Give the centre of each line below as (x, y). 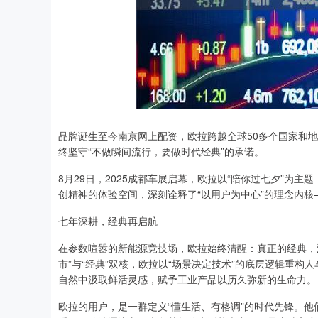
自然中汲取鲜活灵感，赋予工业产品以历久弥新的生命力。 (187, 279)
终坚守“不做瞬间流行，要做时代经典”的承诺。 (161, 151)
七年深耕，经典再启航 (108, 221)
